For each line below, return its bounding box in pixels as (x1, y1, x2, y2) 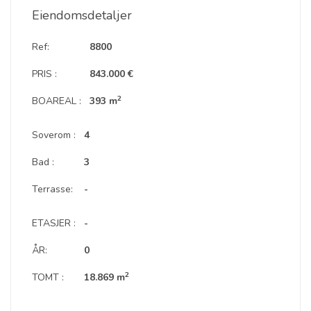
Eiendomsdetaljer (32, 7, 132, 24)
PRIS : (32, 67, 57, 81)
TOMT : (32, 271, 64, 284)
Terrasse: (32, 183, 73, 196)
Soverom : (32, 128, 76, 142)
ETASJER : (32, 217, 76, 230)
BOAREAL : (32, 94, 81, 108)
